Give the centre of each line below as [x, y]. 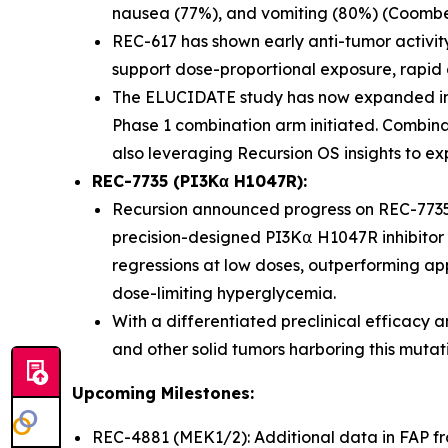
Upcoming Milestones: [163, 393]
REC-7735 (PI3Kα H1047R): [199, 181]
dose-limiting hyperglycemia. [224, 293]
